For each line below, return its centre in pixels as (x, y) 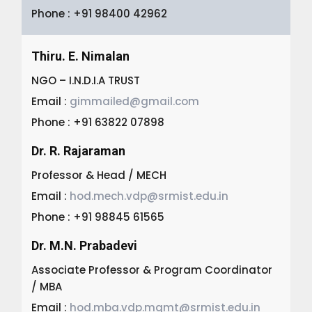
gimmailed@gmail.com (135, 101)
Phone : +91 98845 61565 (98, 217)
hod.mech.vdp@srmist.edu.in (149, 196)
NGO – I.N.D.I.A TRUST (86, 80)
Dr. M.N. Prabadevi (85, 245)
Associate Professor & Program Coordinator (152, 270)
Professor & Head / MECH (99, 175)
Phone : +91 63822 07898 (98, 122)
